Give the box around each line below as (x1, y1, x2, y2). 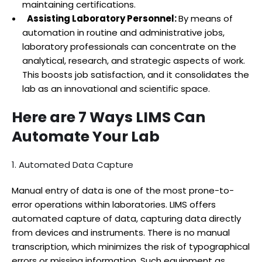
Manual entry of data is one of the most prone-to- (12, 184, 234, 196)
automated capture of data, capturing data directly (12, 212, 241, 225)
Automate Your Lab (12, 126, 160, 147)
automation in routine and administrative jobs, (22, 26, 225, 39)
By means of (178, 12, 233, 25)
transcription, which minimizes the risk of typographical (12, 240, 250, 253)
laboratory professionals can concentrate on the (22, 40, 236, 53)
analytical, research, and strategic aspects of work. (22, 54, 245, 67)
